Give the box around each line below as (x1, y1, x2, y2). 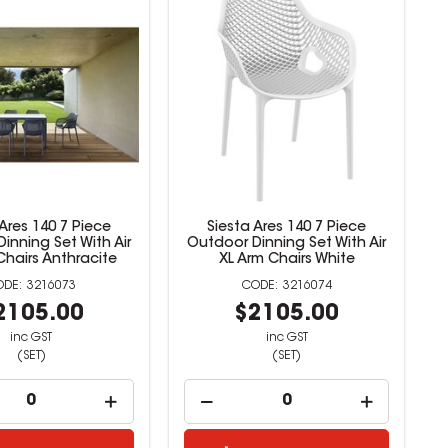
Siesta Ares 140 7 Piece (207, 220, 367, 235)
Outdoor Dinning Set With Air (187, 236, 387, 251)
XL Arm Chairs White (218, 252, 355, 267)
